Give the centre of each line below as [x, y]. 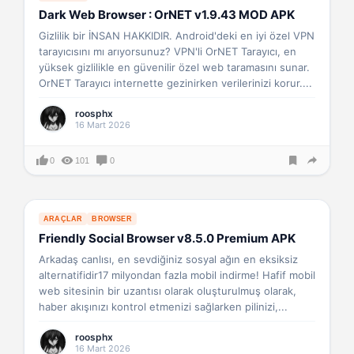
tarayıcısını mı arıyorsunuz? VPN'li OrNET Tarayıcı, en [168, 51]
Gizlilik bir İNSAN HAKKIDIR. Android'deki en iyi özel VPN [177, 36]
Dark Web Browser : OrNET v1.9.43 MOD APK [167, 15]
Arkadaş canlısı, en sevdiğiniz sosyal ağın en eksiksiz [168, 259]
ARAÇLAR [63, 219]
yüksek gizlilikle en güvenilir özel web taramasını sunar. [174, 67]
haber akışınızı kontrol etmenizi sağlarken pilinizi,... [163, 307]
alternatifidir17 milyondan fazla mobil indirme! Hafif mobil [177, 275]
